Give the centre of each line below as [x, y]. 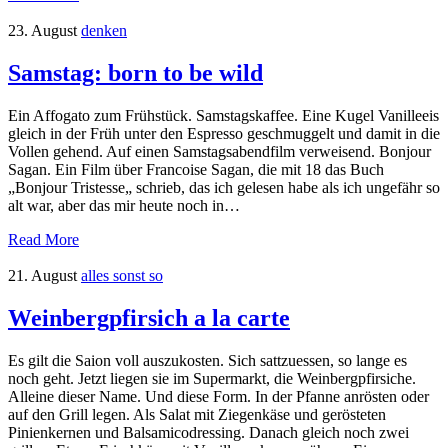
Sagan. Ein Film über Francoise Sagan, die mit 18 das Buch [196, 169]
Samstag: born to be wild [135, 72]
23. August [42, 30]
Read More [43, 239]
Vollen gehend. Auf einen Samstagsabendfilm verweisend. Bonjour [219, 151]
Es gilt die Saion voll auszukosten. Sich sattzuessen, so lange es [207, 360]
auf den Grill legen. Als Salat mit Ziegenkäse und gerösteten [197, 414]
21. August [42, 275]
